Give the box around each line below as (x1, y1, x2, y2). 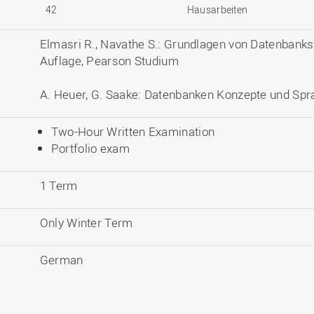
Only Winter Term (39, 214, 133, 231)
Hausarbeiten (186, 3, 248, 17)
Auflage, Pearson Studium (39, 53, 179, 69)
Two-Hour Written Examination (50, 123, 215, 140)
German (39, 252, 83, 268)
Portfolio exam (50, 140, 130, 157)
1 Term (39, 177, 78, 194)
